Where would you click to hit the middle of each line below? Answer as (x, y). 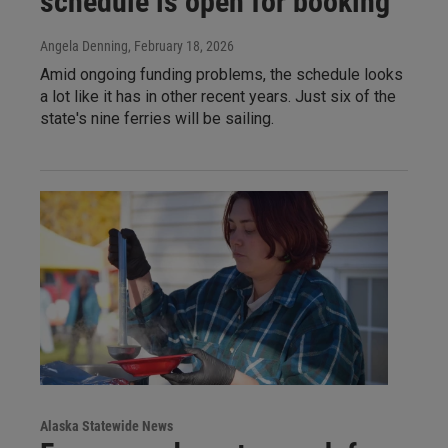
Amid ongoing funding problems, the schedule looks (221, 75)
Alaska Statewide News (106, 426)
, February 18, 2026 (181, 46)
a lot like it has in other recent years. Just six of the (218, 97)
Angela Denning (84, 46)
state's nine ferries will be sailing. (157, 119)
